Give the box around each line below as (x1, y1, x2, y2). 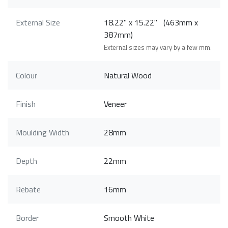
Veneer (104, 98, 127, 110)
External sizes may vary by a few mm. (104, 42, 212, 53)
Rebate (16, 183, 41, 196)
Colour (16, 69, 37, 82)
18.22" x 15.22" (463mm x (104, 16, 198, 29)
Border (16, 212, 39, 224)
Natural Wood (104, 69, 152, 82)
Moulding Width (16, 126, 69, 139)
